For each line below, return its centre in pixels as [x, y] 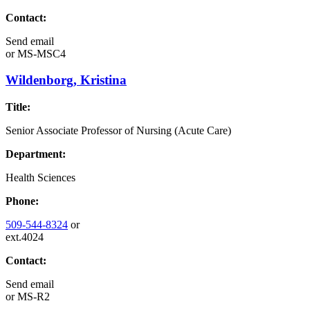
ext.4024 [25, 237]
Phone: [22, 201]
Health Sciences [40, 178]
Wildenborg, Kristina [66, 80]
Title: [18, 107]
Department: [36, 154]
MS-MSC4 [40, 53]
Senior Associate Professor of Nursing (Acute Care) [118, 131]
